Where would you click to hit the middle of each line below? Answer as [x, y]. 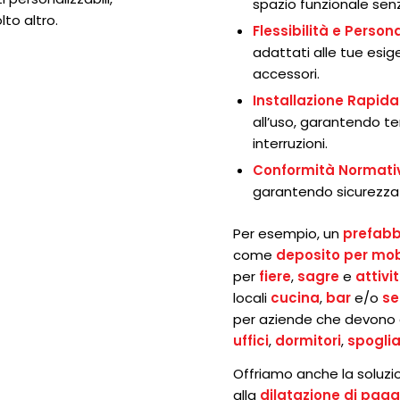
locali [252, 298]
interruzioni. [291, 144]
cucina [296, 298]
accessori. [287, 74]
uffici [251, 341]
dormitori [308, 341]
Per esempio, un [288, 234]
